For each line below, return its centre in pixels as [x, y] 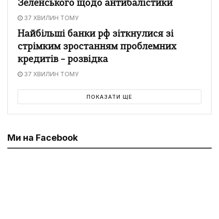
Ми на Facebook [43, 137]
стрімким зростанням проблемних [97, 47]
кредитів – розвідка [63, 60]
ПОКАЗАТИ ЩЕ [109, 97]
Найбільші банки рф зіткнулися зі [96, 34]
